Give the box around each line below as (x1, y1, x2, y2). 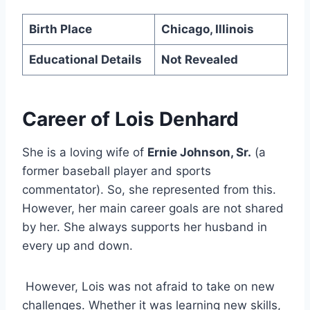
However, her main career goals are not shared (22, 201, 284, 216)
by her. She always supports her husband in (22, 220, 267, 235)
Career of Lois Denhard (22, 107, 239, 131)
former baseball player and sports (22, 164, 211, 179)
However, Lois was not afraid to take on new (22, 280, 275, 294)
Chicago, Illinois (161, 22, 254, 37)
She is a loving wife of (22, 145, 147, 160)
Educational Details (28, 53, 142, 67)
